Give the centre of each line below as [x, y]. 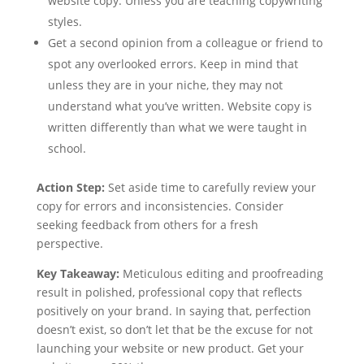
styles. [65, 22]
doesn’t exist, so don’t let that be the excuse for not [174, 329]
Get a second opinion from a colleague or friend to [185, 43]
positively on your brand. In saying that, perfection [173, 311]
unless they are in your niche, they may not [165, 85]
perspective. [69, 243]
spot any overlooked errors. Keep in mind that [173, 64]
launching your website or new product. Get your [170, 348]
